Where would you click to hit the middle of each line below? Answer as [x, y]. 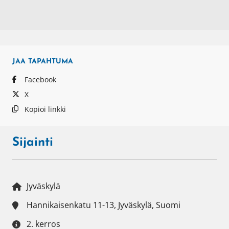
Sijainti [33, 142]
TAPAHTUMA [51, 61]
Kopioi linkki [45, 109]
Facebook [40, 79]
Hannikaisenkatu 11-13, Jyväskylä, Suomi [104, 205]
